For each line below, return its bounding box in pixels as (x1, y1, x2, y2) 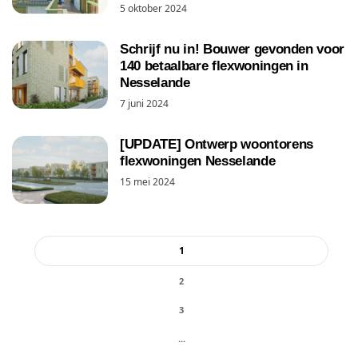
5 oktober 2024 (120, 2, 187, 15)
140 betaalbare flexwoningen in (120, 58, 308, 74)
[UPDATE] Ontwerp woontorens (120, 137, 313, 152)
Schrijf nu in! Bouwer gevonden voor (120, 42, 345, 57)
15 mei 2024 (120, 175, 175, 189)
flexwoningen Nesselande (120, 153, 276, 169)
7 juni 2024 (120, 97, 169, 110)
